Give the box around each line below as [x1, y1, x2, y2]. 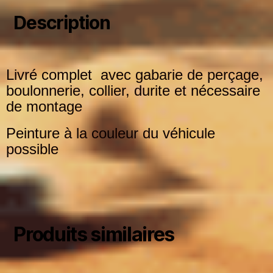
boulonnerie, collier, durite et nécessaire [6, 82, 260, 99]
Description [13, 11, 110, 34]
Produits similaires [13, 222, 175, 246]
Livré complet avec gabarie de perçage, [6, 66, 263, 83]
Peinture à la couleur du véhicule [6, 124, 215, 141]
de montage [6, 97, 82, 115]
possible [6, 140, 58, 157]
